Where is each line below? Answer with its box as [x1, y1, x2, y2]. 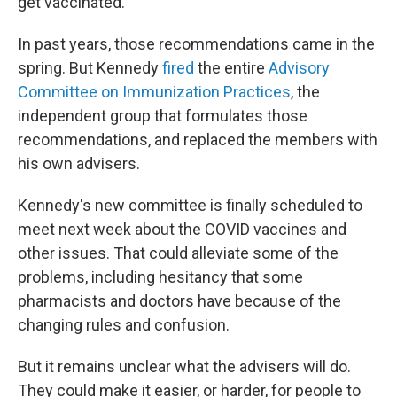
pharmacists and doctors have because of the [18, 292, 341, 310]
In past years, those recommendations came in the [18, 35, 375, 53]
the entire [194, 58, 269, 77]
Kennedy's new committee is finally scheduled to [18, 196, 362, 214]
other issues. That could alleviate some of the [18, 244, 339, 262]
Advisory [269, 58, 330, 77]
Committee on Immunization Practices [18, 82, 291, 101]
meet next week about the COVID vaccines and [18, 220, 346, 238]
